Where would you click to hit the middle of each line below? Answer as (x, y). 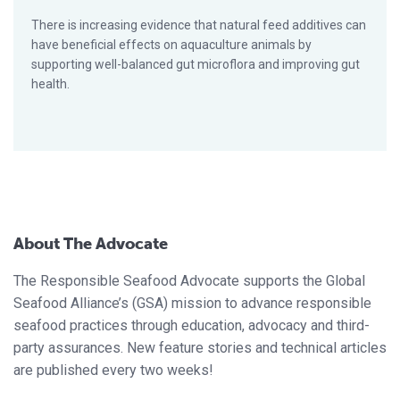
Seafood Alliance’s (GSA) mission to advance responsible (192, 303)
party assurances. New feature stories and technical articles (200, 347)
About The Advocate (91, 243)
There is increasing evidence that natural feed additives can (199, 25)
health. (50, 83)
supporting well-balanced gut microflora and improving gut (196, 64)
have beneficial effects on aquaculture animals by (171, 44)
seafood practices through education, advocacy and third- (192, 325)
